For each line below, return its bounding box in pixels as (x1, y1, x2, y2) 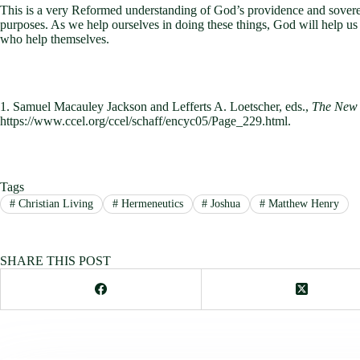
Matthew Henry (265, 197, 340, 210)
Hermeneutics (117, 197, 183, 210)
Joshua (207, 197, 241, 210)
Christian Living (14, 197, 93, 210)
